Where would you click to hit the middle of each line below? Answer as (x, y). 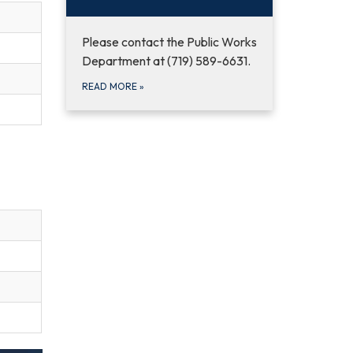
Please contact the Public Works (169, 42)
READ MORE (110, 86)
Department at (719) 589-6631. (166, 61)
